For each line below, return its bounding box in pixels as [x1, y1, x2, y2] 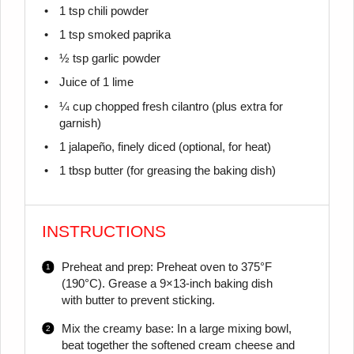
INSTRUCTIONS [42, 222, 167, 242]
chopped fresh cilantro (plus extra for [91, 100, 283, 113]
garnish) [58, 116, 101, 130]
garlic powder [88, 52, 160, 66]
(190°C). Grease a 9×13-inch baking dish [61, 277, 273, 290]
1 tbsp [58, 164, 91, 178]
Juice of [58, 76, 103, 89]
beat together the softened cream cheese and [61, 338, 295, 352]
